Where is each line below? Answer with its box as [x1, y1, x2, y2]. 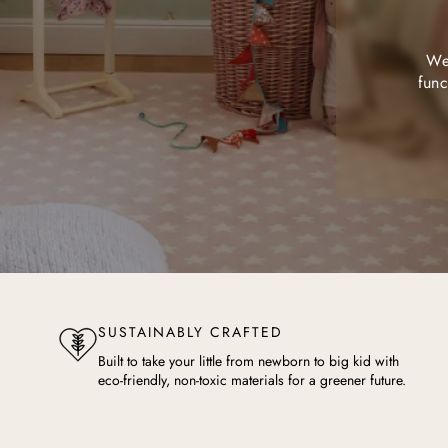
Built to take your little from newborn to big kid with [98, 351, 399, 371]
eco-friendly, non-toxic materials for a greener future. [98, 370, 406, 390]
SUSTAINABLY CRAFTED [98, 322, 283, 342]
